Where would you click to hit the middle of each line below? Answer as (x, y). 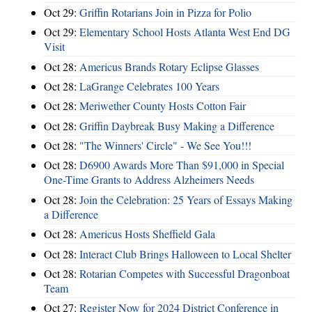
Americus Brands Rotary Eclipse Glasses (169, 66)
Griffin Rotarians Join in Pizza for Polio (165, 12)
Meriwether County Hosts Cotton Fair (163, 106)
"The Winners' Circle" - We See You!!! (165, 146)
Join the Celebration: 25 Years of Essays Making (186, 199)
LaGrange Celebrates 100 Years (149, 86)
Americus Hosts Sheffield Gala (147, 234)
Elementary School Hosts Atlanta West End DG (185, 32)
